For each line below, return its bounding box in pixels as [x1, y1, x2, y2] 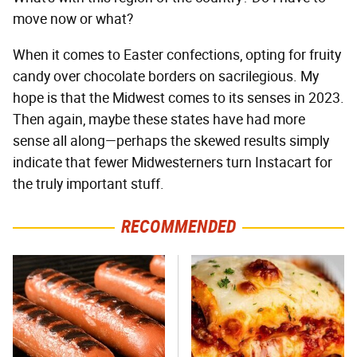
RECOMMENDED [120, 216, 237, 238]
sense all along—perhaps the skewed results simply [13, 132, 329, 151]
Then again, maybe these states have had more [13, 111, 305, 129]
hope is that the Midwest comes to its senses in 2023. [13, 89, 344, 108]
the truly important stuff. [13, 175, 164, 194]
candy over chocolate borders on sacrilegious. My [13, 68, 319, 86]
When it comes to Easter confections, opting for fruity [13, 46, 341, 65]
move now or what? [13, 10, 133, 29]
